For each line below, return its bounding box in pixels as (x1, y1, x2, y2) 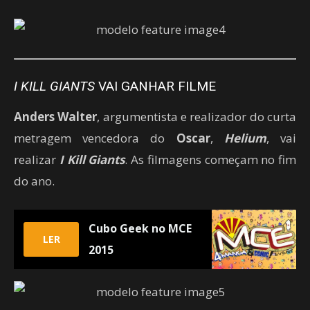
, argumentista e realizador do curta (97, 108, 297, 125)
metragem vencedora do (14, 129, 176, 146)
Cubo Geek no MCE (89, 220, 192, 236)
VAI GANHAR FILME (95, 77, 216, 94)
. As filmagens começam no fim (125, 151, 296, 167)
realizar (14, 151, 60, 167)
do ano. (14, 172, 55, 189)
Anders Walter (14, 108, 98, 125)
